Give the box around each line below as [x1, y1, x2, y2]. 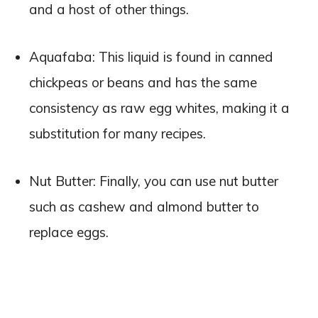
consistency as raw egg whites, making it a [29, 99, 290, 116]
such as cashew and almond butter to [29, 197, 259, 215]
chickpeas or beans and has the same [29, 73, 257, 91]
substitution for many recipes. [29, 124, 209, 142]
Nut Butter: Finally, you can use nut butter [29, 172, 278, 190]
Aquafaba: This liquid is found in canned [29, 48, 273, 65]
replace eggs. [29, 223, 109, 241]
